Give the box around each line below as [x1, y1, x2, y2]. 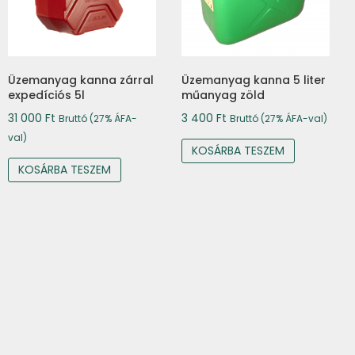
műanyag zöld [181, 87, 265, 104]
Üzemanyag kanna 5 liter [181, 72, 326, 89]
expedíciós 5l [8, 87, 86, 104]
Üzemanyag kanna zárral [8, 72, 155, 89]
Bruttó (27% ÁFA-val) [230, 112, 328, 126]
